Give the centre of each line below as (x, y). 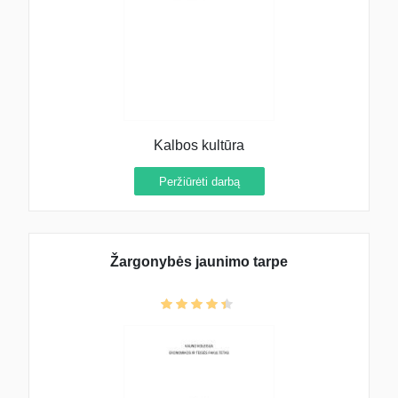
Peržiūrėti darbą (199, 181)
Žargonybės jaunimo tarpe (199, 262)
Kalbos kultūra (199, 145)
